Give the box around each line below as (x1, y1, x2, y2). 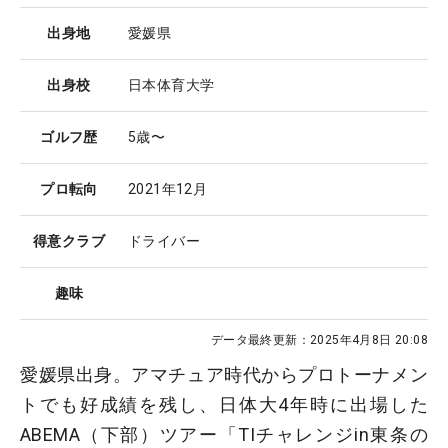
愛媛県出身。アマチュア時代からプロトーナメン (20, 364, 428, 386)
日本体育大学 (128, 77, 215, 94)
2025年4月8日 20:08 (309, 333, 428, 348)
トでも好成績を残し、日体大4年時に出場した (20, 394, 428, 416)
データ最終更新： (210, 333, 310, 348)
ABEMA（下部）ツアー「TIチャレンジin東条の (20, 424, 428, 446)
